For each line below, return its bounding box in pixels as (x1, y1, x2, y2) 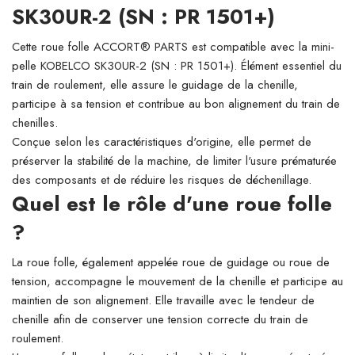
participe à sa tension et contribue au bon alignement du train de (12, 95, 340, 113)
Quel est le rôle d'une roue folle (12, 189, 332, 219)
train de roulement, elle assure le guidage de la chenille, (12, 76, 298, 94)
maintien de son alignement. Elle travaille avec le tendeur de (12, 292, 315, 309)
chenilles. (12, 114, 58, 132)
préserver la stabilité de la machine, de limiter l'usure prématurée (12, 152, 337, 170)
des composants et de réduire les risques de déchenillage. (12, 171, 311, 189)
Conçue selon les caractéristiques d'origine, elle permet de (12, 133, 311, 151)
